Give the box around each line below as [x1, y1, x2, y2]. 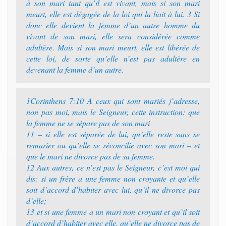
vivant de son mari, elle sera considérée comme [26, 31, 200, 41]
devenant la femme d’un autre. [26, 64, 124, 75]
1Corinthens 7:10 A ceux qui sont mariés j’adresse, [26, 95, 200, 106]
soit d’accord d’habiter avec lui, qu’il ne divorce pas [26, 184, 200, 195]
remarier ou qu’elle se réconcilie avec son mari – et [26, 140, 200, 150]
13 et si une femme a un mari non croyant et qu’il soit [26, 206, 200, 217]
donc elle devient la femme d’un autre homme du [26, 20, 200, 30]
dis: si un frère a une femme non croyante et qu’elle [26, 173, 200, 184]
